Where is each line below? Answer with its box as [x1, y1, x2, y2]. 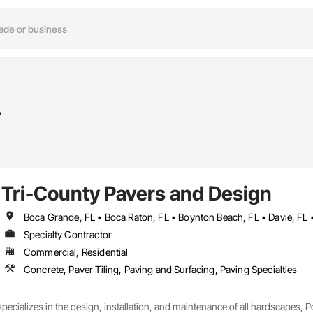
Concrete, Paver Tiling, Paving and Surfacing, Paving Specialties [23, 263, 298, 276]
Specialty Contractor [23, 228, 112, 241]
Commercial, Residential [23, 246, 129, 259]
